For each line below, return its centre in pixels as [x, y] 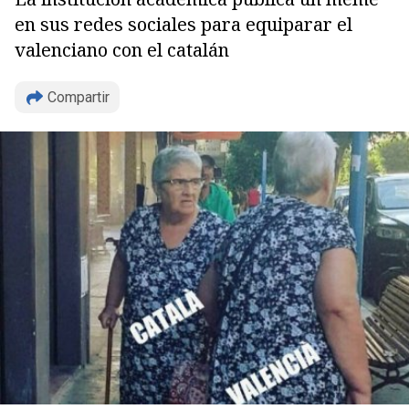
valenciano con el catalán [122, 50]
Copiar [77, 126]
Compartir [79, 97]
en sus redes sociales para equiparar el [184, 24]
